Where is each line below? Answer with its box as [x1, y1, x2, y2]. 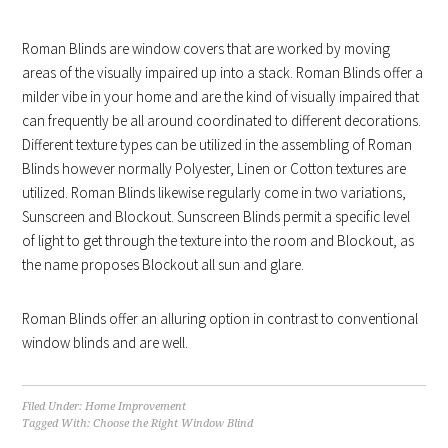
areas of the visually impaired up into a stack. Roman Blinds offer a [22, 62, 424, 82]
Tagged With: [22, 416, 94, 430]
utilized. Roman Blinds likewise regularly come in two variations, [22, 182, 407, 202]
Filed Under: [22, 399, 86, 413]
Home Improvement [85, 399, 187, 413]
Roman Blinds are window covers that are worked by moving [22, 38, 391, 58]
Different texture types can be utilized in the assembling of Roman [22, 134, 413, 154]
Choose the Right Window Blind [93, 416, 254, 430]
